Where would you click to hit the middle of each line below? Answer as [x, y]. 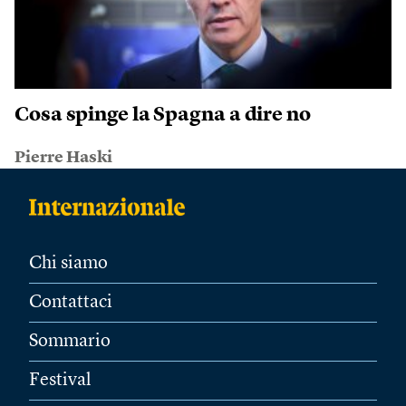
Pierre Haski [63, 158]
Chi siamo [68, 264]
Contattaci [71, 303]
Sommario [70, 342]
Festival [60, 381]
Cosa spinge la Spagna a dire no [163, 115]
